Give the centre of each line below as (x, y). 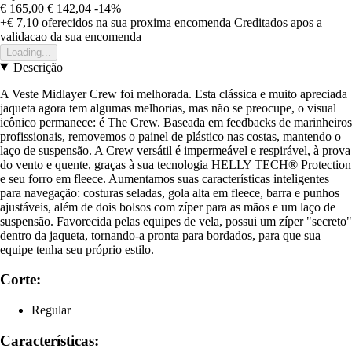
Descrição (38, 67)
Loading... (29, 52)
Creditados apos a (278, 22)
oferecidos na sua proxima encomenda (135, 22)
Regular (51, 310)
